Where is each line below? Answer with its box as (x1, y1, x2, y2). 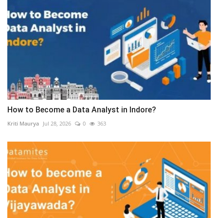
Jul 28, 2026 (43, 120, 71, 127)
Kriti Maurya (7, 120, 39, 127)
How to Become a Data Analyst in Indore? (7, 105, 156, 115)
